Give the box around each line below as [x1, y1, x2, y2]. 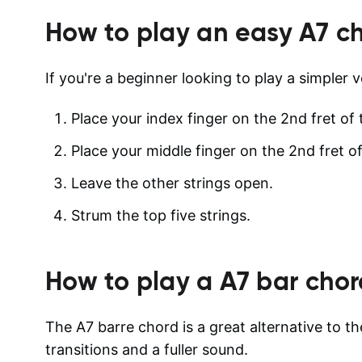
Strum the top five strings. [71, 206, 250, 224]
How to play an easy [45, 15, 300, 48]
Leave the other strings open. [71, 174, 273, 192]
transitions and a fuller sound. [45, 340, 248, 358]
